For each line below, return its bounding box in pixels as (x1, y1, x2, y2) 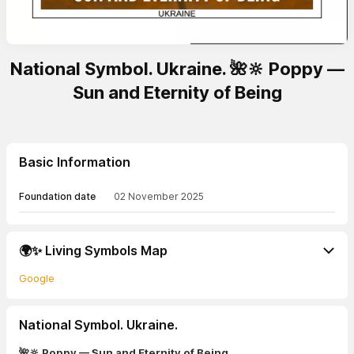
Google (19, 272, 55, 284)
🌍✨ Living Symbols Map (19, 243, 168, 258)
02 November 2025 (114, 190, 204, 202)
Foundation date (19, 190, 96, 202)
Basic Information (19, 154, 130, 170)
